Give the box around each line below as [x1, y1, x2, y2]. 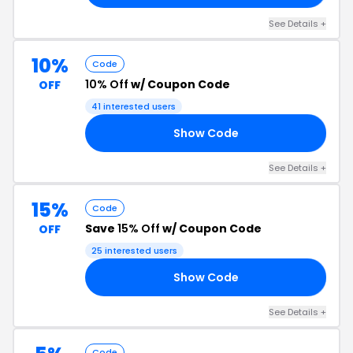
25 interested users [91, 244, 177, 257]
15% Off [117, 221, 160, 236]
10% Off [85, 76, 128, 92]
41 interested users [91, 100, 176, 113]
